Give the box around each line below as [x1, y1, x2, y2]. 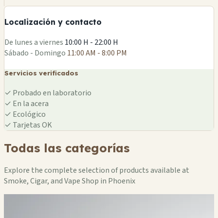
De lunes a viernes [4, 36, 63, 48]
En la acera [11, 98, 49, 109]
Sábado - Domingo [4, 47, 66, 58]
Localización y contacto [4, 17, 102, 27]
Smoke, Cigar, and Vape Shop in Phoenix [4, 176, 135, 187]
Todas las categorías [4, 141, 129, 156]
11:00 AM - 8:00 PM [67, 47, 127, 58]
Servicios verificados [4, 69, 78, 77]
